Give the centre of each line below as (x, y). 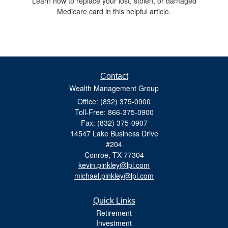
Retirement (114, 212)
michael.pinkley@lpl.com (114, 175)
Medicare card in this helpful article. (114, 11)
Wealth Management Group (114, 88)
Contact (114, 76)
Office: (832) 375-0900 (114, 101)
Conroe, (97, 154)
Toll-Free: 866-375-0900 (114, 112)
